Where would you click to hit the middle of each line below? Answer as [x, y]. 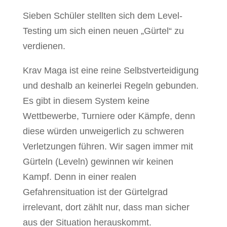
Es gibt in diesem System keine [86, 101]
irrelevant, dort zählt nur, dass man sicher [106, 207]
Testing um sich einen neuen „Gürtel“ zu [103, 31]
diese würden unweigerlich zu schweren [103, 131]
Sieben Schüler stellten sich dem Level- [102, 15]
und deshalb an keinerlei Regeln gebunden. [110, 85]
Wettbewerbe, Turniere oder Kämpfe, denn [109, 116]
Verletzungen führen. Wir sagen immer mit [108, 146]
